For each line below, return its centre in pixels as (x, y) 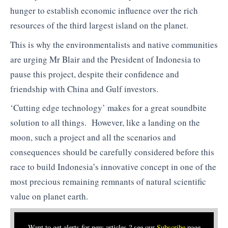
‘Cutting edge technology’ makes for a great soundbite (108, 108)
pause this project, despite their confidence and (95, 74)
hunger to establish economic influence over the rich (104, 11)
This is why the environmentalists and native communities (114, 44)
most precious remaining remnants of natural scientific (108, 182)
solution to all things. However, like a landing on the (105, 123)
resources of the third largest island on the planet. (99, 25)
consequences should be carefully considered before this (112, 152)
